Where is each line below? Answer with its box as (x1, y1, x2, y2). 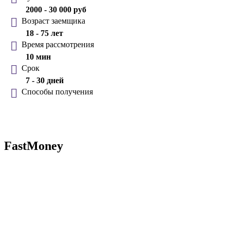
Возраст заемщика (22, 16, 85, 25)
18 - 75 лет (26, 28, 63, 37)
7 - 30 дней (26, 75, 64, 85)
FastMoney (4, 139, 63, 152)
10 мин (26, 52, 51, 61)
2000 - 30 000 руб (26, 5, 86, 14)
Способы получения (22, 87, 93, 96)
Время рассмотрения (22, 40, 94, 49)
